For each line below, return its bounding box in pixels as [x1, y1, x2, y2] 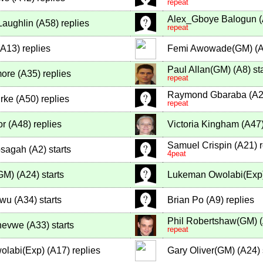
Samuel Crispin [167, 140, 232, 151]
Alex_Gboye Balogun [167, 14, 257, 25]
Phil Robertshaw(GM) [167, 216, 257, 227]
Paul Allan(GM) [167, 65, 231, 75]
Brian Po [167, 195, 204, 205]
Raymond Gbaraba [167, 90, 247, 100]
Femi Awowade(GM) [167, 43, 252, 54]
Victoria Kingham [167, 119, 239, 130]
